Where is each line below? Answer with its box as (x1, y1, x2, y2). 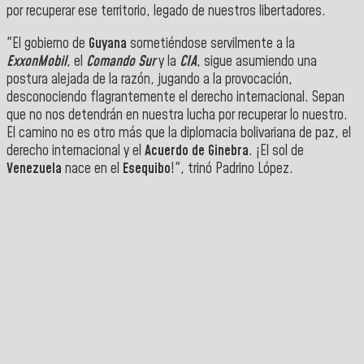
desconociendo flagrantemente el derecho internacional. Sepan (6, 88, 344, 108)
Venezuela (6, 159, 65, 180)
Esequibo (123, 159, 171, 180)
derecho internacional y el (6, 141, 145, 162)
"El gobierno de (6, 34, 89, 54)
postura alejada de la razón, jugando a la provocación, (6, 70, 292, 90)
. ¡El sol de (249, 141, 304, 162)
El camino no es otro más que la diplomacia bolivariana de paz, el (6, 123, 351, 144)
